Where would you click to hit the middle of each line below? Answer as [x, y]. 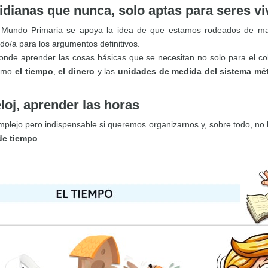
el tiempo [34, 71]
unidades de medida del [167, 71]
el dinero [76, 71]
